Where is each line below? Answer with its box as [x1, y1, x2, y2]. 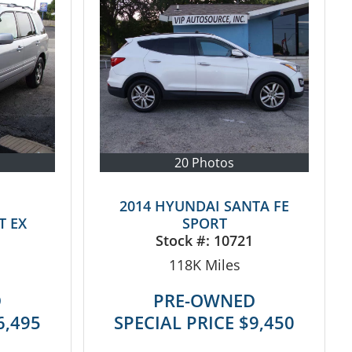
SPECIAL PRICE [114, 310, 240, 334]
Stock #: [156, 230, 214, 250]
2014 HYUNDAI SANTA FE [119, 196, 290, 215]
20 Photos [174, 153, 235, 171]
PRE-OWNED [153, 288, 256, 312]
